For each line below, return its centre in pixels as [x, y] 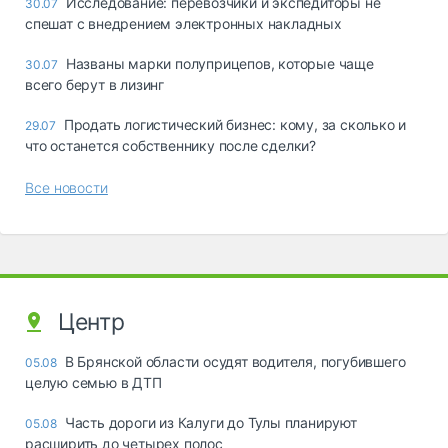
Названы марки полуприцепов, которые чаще [219, 63]
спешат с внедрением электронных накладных [183, 23]
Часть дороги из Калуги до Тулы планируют [210, 422]
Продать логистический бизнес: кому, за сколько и [235, 124]
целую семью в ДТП [93, 382]
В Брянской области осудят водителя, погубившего [235, 361]
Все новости [66, 187]
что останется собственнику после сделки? [171, 145]
